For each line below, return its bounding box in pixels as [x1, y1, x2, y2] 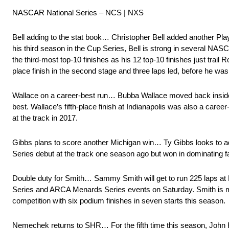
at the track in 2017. [12, 113, 78, 123]
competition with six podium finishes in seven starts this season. [12, 196, 225, 205]
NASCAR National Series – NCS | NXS [12, 8, 144, 17]
